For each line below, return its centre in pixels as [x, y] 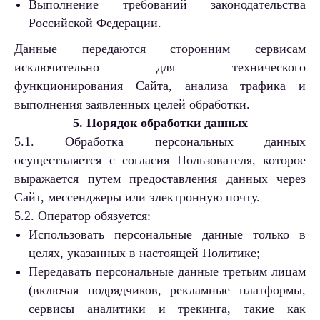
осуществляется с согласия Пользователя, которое [160, 160]
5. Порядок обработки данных [160, 123]
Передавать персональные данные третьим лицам [167, 272]
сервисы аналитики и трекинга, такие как [167, 309]
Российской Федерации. [95, 23]
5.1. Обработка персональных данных [160, 142]
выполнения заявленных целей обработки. [132, 105]
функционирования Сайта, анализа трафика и [160, 86]
